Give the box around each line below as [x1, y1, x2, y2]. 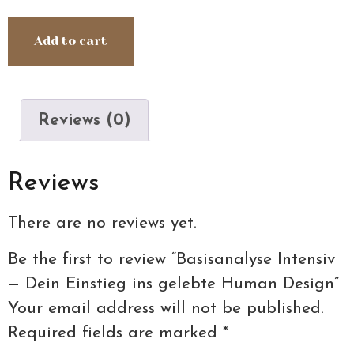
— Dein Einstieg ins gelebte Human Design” [8, 275, 339, 292]
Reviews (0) [38, 111, 131, 129]
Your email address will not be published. [8, 299, 324, 317]
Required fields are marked [8, 324, 223, 341]
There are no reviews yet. [8, 215, 197, 232]
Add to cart [34, 33, 107, 49]
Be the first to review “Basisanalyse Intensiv [8, 250, 335, 268]
